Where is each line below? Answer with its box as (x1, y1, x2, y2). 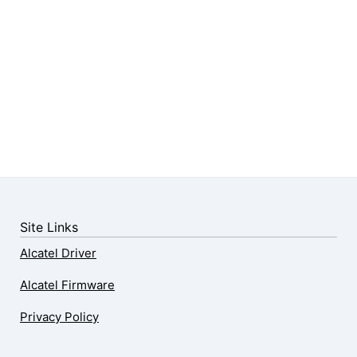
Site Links (20, 219, 78, 235)
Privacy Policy (20, 309, 99, 324)
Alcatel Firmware (20, 277, 115, 292)
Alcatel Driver (20, 245, 96, 261)
